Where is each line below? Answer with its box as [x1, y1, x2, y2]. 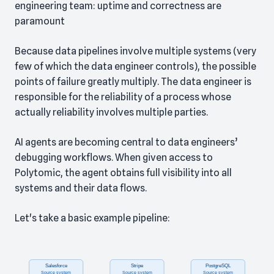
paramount [15, 15, 65, 28]
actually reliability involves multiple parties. [15, 106, 208, 119]
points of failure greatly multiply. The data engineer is [15, 76, 251, 88]
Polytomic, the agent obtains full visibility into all [15, 167, 232, 179]
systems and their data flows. [15, 182, 147, 194]
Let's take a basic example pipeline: [15, 212, 170, 224]
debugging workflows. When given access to [15, 152, 213, 164]
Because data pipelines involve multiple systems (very [15, 45, 256, 57]
